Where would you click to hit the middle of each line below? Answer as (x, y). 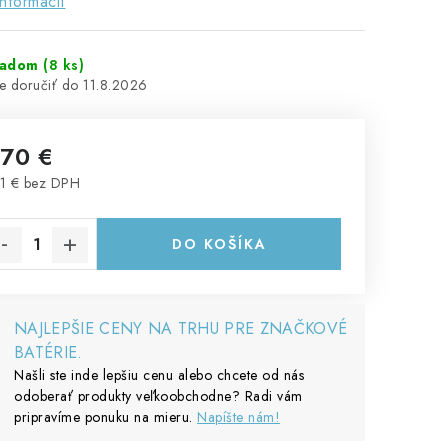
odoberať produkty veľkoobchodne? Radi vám (158, 396)
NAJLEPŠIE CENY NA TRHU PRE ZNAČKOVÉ (181, 328)
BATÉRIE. (48, 352)
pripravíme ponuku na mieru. (105, 417)
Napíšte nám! (238, 417)
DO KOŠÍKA (219, 244)
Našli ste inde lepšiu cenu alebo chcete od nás (159, 375)
